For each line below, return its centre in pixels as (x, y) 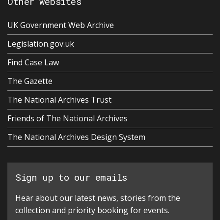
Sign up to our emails (71, 177)
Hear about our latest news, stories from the (98, 198)
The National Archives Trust (59, 100)
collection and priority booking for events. (92, 210)
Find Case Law (33, 63)
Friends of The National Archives (68, 119)
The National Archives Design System (76, 137)
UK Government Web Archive (61, 25)
